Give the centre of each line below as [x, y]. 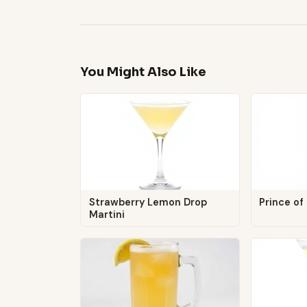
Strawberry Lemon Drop [148, 202]
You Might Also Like [143, 72]
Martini [107, 214]
